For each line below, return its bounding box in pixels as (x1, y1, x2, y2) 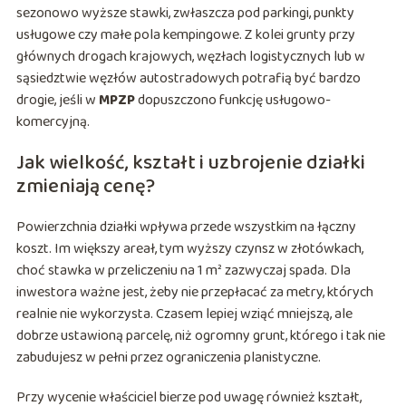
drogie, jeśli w (15, 89, 99, 112)
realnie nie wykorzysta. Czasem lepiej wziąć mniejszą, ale (15, 303, 353, 326)
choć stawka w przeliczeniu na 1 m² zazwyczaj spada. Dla (15, 259, 351, 283)
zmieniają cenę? (15, 170, 155, 204)
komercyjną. (15, 111, 90, 134)
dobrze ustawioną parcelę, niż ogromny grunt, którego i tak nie (15, 324, 385, 348)
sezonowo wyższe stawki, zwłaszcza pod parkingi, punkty (15, 2, 354, 25)
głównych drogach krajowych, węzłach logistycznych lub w (15, 45, 365, 69)
